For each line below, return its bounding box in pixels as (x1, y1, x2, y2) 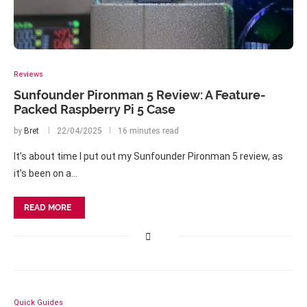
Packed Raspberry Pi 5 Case (14, 102, 175, 116)
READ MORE (24, 203, 71, 212)
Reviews (14, 70, 43, 79)
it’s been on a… (14, 168, 77, 179)
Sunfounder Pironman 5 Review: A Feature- (14, 88, 266, 102)
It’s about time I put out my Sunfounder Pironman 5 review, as (14, 151, 283, 162)
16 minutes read (118, 126, 179, 136)
